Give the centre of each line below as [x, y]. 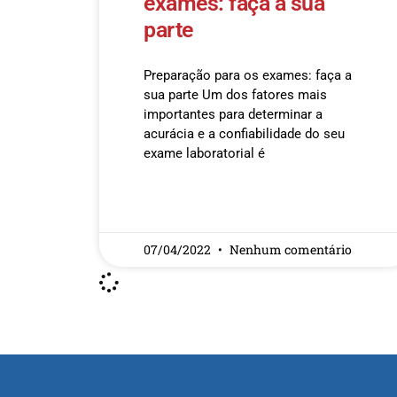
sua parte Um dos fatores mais [235, 95]
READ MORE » [178, 205]
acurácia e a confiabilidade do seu [244, 134]
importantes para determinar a [233, 114]
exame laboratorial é [204, 153]
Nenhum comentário [291, 249]
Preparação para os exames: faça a [248, 75]
